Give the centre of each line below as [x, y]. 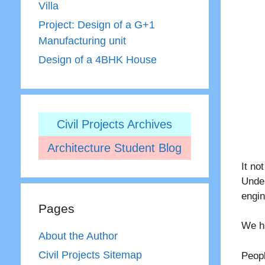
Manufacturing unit [82, 41]
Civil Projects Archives [115, 124]
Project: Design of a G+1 [96, 25]
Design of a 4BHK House [97, 60]
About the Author [78, 236]
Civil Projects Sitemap [90, 255]
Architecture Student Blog [115, 148]
